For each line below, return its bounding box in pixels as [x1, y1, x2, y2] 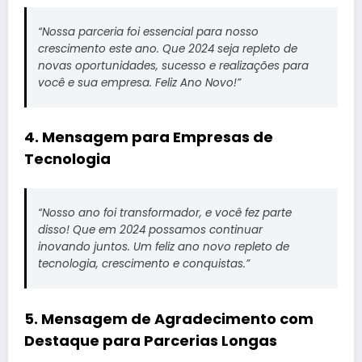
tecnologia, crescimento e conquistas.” [37, 255, 250, 271]
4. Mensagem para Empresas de [24, 127, 273, 148]
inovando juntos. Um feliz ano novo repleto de [37, 238, 289, 255]
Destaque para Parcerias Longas [24, 330, 277, 351]
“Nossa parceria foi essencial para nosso [37, 23, 259, 40]
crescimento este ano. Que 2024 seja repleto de [37, 40, 297, 57]
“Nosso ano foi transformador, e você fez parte [37, 204, 292, 221]
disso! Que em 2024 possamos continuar [37, 221, 263, 238]
